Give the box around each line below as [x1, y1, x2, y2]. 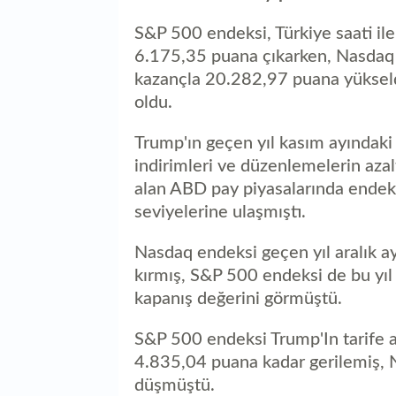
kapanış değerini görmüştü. [134, 289, 342, 308]
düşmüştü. [134, 376, 215, 394]
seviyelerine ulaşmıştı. [134, 202, 306, 221]
